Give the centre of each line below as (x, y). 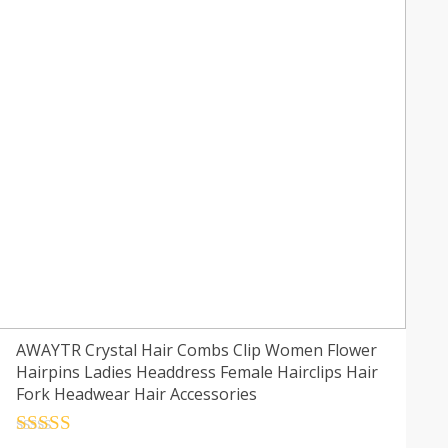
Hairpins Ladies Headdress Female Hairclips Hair (196, 371)
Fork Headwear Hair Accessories (136, 393)
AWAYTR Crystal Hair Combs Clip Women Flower (196, 349)
